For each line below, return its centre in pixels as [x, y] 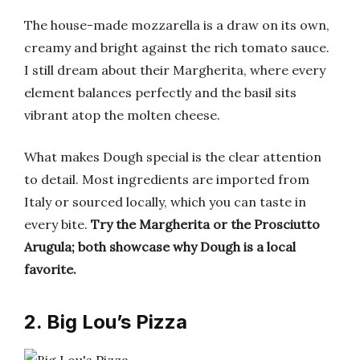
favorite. [50, 269]
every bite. [57, 224]
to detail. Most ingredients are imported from [167, 179]
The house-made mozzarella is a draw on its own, [177, 25]
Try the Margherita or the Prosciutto [205, 224]
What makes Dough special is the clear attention [173, 157]
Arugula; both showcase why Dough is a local [160, 247]
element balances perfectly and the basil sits [160, 92]
